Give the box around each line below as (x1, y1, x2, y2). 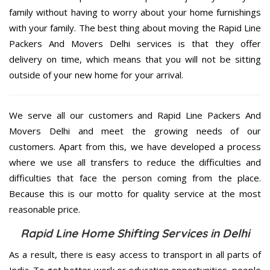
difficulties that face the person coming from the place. (9, 171, 261, 184)
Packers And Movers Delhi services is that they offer (9, 37, 261, 49)
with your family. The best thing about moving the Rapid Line (9, 21, 261, 34)
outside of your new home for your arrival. (9, 68, 183, 81)
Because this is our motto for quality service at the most (9, 187, 261, 199)
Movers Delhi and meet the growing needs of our (9, 124, 261, 137)
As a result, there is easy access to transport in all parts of (9, 248, 261, 260)
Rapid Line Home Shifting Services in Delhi (20, 225, 250, 240)
